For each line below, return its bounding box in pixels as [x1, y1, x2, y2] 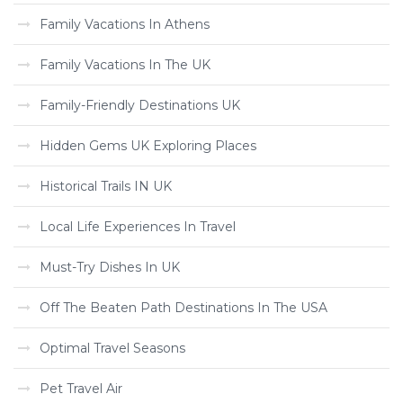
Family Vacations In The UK [40, 57, 210, 73]
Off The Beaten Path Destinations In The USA [40, 300, 327, 316]
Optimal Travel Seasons [40, 340, 185, 356]
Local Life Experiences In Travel [40, 219, 236, 235]
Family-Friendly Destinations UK [40, 97, 240, 113]
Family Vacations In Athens [40, 16, 210, 32]
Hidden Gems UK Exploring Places [40, 138, 256, 154]
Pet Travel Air [40, 381, 122, 397]
